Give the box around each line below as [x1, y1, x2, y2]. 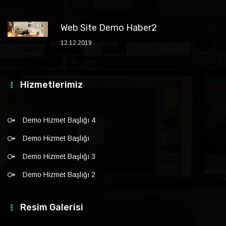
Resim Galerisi [20, 202, 83, 213]
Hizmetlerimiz [20, 79, 83, 90]
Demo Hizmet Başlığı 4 [23, 116, 95, 124]
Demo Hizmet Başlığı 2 [23, 171, 95, 179]
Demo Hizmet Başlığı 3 [23, 152, 95, 160]
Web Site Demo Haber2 [61, 22, 157, 33]
